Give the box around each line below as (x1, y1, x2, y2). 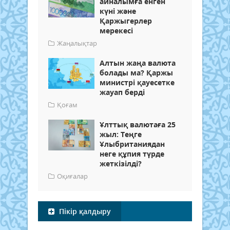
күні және (100, 6, 136, 16)
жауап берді (100, 87, 145, 98)
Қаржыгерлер (100, 16, 152, 26)
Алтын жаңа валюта (100, 58, 176, 68)
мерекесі (100, 26, 133, 36)
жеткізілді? (100, 159, 142, 169)
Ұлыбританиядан (100, 139, 165, 149)
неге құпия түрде (100, 149, 164, 159)
